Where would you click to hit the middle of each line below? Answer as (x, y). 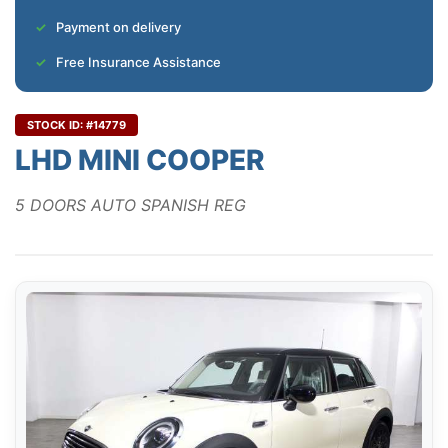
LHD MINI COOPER (140, 160)
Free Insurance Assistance (138, 62)
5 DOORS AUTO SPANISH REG (130, 205)
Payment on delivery (118, 27)
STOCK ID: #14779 (76, 125)
